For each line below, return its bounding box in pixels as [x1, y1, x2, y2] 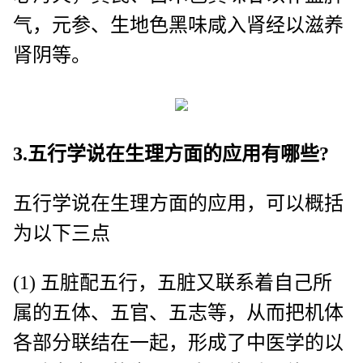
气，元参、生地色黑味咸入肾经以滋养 [13, 14, 344, 36]
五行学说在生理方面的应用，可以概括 [13, 192, 344, 214]
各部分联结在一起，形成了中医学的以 [13, 331, 344, 353]
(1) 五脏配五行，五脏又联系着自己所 [13, 271, 332, 293]
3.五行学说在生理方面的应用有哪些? [13, 143, 329, 164]
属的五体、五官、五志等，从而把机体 [13, 301, 344, 323]
